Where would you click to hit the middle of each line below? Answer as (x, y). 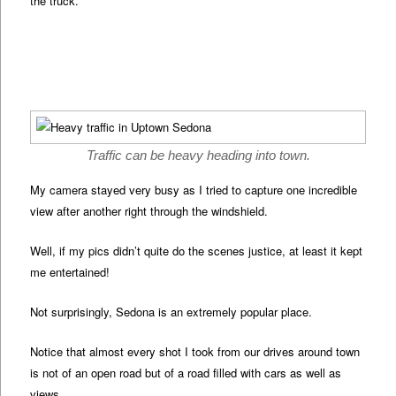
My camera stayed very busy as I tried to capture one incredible (194, 189)
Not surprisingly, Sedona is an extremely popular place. (171, 311)
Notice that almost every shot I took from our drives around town (195, 351)
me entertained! (70, 271)
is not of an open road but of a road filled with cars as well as (186, 372)
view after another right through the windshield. (149, 210)
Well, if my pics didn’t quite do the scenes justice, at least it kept (197, 250)
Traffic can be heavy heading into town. (198, 155)
